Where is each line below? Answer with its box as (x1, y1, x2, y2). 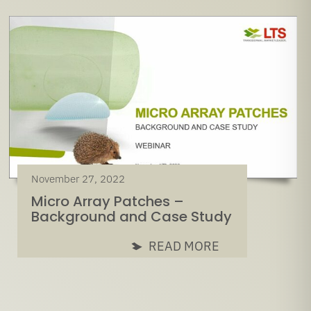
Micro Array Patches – (31, 191, 185, 211)
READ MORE (149, 237, 220, 254)
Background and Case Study (31, 206, 233, 226)
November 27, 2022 (31, 171, 126, 185)
